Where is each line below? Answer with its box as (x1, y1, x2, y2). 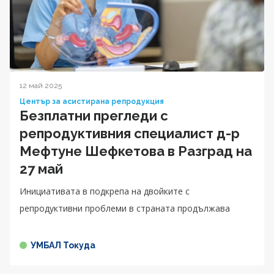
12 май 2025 (20, 81, 62, 90)
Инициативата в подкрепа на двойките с (20, 185, 190, 197)
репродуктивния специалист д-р (20, 125, 240, 141)
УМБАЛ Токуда (31, 240, 95, 250)
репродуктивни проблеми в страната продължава (20, 202, 230, 214)
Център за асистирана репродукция (20, 97, 164, 106)
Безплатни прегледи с (20, 107, 168, 124)
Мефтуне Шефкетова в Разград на (20, 143, 252, 159)
